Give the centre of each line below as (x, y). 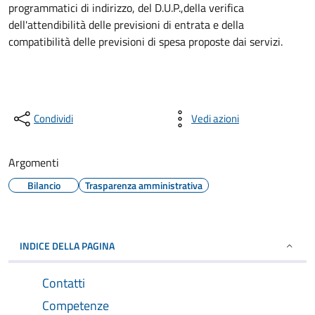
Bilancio (44, 185)
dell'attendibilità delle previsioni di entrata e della (126, 25)
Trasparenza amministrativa (144, 185)
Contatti (64, 283)
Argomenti (34, 162)
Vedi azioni (215, 118)
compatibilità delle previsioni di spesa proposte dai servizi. (146, 41)
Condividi (53, 118)
